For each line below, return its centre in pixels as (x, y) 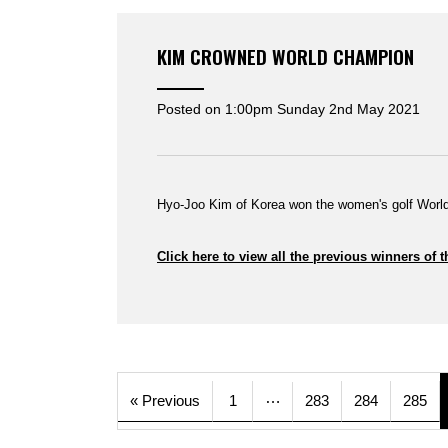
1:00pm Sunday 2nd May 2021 (322, 109)
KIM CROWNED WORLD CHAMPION (285, 56)
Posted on (191, 109)
